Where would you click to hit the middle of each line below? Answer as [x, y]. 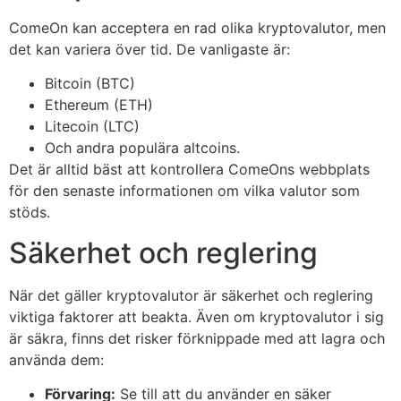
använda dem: [56, 359]
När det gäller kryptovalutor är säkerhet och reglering [191, 295]
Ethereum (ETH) [99, 105]
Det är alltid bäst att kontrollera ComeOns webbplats [189, 170]
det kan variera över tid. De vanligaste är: [149, 49]
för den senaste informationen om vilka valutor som [184, 191]
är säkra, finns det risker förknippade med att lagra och [197, 338]
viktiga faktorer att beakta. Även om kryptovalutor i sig [196, 316]
